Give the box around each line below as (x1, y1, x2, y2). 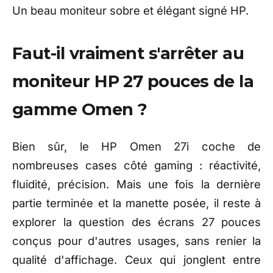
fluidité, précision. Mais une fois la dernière (12, 177, 261, 191)
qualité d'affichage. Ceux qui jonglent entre (12, 253, 261, 267)
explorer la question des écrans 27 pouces (12, 215, 261, 229)
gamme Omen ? (12, 99, 147, 120)
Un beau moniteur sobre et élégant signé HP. (12, 4, 249, 18)
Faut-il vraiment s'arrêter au (12, 43, 244, 64)
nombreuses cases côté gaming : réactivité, (12, 158, 261, 172)
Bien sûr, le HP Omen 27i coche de (12, 140, 261, 154)
